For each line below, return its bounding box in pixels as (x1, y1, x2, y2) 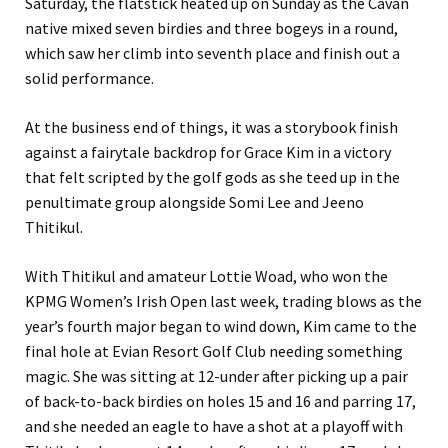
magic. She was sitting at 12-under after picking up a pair (25, 365, 408, 386)
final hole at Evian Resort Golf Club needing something (25, 340, 403, 361)
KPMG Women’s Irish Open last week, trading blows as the (25, 290, 422, 311)
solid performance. (25, 67, 154, 88)
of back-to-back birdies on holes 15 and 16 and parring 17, (25, 390, 416, 411)
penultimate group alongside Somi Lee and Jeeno (25, 191, 364, 212)
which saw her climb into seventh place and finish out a (25, 42, 400, 63)
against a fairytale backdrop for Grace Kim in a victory (25, 141, 391, 162)
